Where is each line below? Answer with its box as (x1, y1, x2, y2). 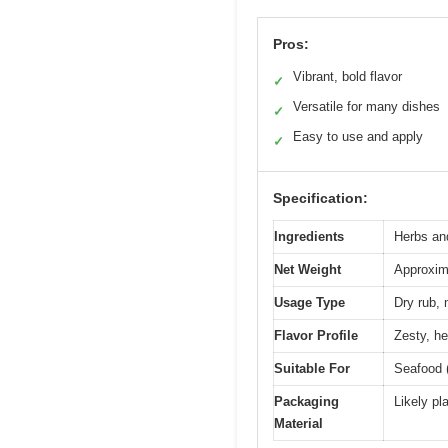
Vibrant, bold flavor (293, 69, 402, 85)
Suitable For (274, 361, 350, 377)
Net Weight (274, 262, 341, 278)
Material (274, 416, 323, 432)
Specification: (273, 190, 368, 207)
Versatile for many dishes (293, 99, 440, 115)
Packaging (274, 394, 339, 410)
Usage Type (274, 295, 345, 311)
